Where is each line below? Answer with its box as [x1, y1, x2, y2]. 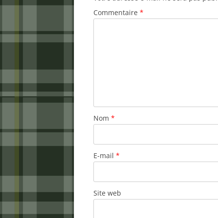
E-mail [93, 151, 116, 160]
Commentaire [93, 8, 140, 17]
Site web [93, 188, 121, 198]
